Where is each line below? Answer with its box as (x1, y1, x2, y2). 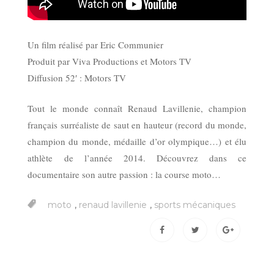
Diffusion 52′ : (28, 72, 84, 84)
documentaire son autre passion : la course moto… (28, 168, 221, 180)
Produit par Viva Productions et (28, 55, 150, 68)
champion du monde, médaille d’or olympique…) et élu (28, 135, 246, 147)
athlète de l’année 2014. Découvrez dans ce (28, 151, 246, 164)
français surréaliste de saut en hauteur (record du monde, (28, 118, 246, 131)
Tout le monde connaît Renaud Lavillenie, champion (28, 102, 246, 114)
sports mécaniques (154, 199, 235, 211)
